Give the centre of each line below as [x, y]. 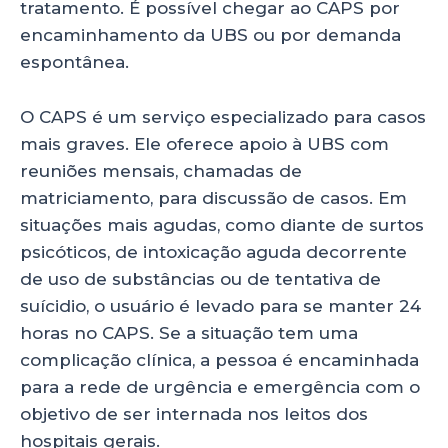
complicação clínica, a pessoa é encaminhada [219, 359]
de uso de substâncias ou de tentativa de [200, 278]
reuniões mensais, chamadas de [161, 170]
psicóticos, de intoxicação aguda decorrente [213, 251]
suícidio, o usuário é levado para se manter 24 [220, 305]
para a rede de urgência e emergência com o [220, 386]
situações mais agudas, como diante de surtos [222, 224]
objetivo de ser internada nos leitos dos [194, 413]
